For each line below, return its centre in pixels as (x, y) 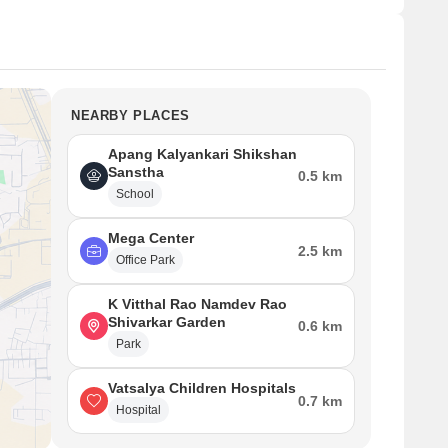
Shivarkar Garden (167, 322)
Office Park (145, 260)
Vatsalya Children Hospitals (202, 388)
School (135, 194)
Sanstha (136, 172)
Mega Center (151, 238)
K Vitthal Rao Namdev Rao (197, 304)
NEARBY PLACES (130, 115)
